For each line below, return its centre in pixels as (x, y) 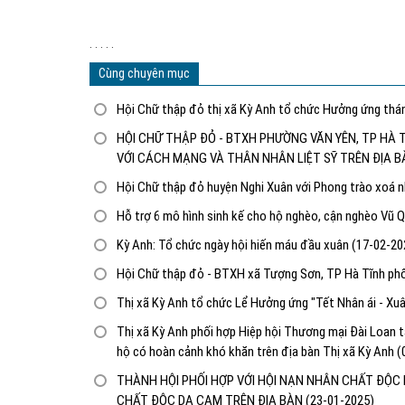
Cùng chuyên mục (144, 73)
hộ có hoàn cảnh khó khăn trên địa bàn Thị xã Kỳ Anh (257, 351)
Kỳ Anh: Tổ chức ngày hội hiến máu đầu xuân (234, 245)
